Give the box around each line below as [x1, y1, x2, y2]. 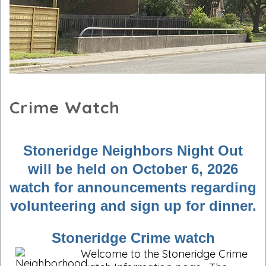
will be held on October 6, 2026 [28, 160, 238, 177]
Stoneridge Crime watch [51, 229, 215, 246]
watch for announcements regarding [9, 179, 256, 195]
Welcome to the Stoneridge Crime [81, 246, 248, 261]
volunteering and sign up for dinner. [9, 197, 256, 214]
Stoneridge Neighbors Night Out [23, 142, 243, 159]
